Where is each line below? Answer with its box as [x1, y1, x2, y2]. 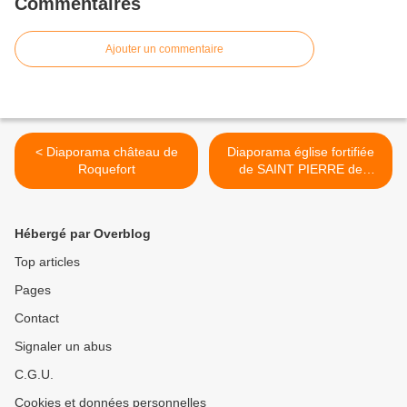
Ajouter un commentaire [105, 43, 223, 56]
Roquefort [77, 162, 135, 177]
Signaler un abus [15, 339, 112, 354]
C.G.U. [15, 367, 54, 382]
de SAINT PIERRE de [239, 162, 362, 177]
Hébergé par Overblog [15, 226, 151, 242]
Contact [15, 311, 59, 326]
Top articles [15, 254, 80, 270]
